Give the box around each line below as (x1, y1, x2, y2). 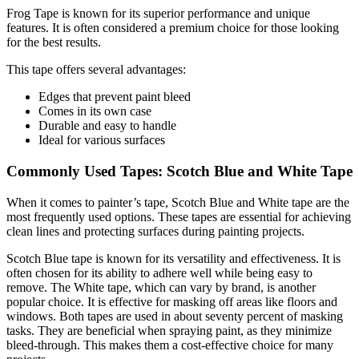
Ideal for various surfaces (38, 133, 165, 147)
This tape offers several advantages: (6, 63, 186, 77)
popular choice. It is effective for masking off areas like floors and (6, 294, 337, 309)
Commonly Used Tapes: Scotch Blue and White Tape (6, 162, 353, 179)
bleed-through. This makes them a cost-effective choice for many (6, 337, 333, 352)
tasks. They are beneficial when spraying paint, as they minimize (6, 323, 332, 337)
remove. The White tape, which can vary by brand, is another (6, 280, 316, 294)
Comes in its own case (38, 104, 151, 119)
